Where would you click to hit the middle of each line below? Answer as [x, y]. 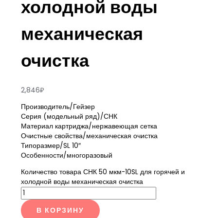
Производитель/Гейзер [58, 107]
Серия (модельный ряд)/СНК [69, 116]
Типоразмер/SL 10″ [51, 145]
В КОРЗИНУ [60, 210]
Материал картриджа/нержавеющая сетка [89, 126]
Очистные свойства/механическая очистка [89, 136]
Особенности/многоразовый [66, 155]
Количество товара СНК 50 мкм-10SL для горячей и [103, 172]
